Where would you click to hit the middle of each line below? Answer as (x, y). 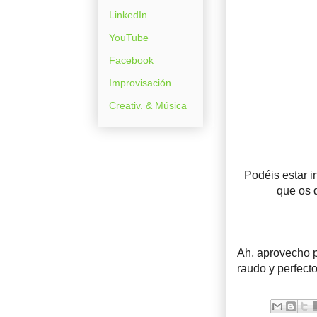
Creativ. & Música (148, 105)
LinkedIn (128, 15)
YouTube (129, 37)
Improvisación (140, 82)
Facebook (131, 60)
